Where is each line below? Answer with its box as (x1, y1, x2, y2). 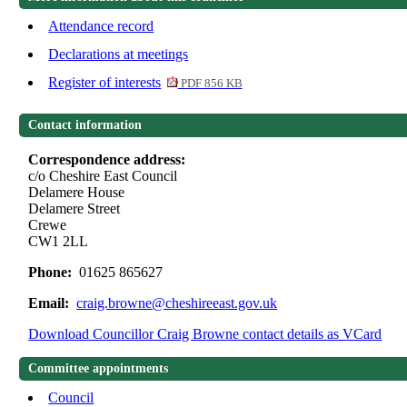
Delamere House (28, 184, 125, 201)
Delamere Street (28, 201, 121, 217)
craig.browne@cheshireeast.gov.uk (76, 295, 278, 312)
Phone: (28, 264, 76, 281)
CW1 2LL (28, 233, 89, 250)
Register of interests (48, 74, 162, 91)
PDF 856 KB (177, 77, 243, 91)
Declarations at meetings (48, 46, 189, 63)
